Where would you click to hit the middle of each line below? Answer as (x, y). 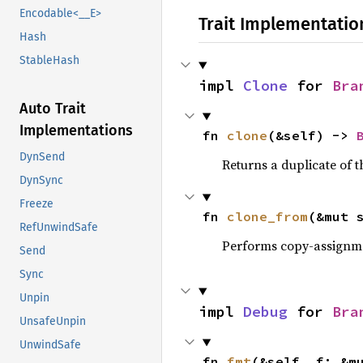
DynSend (42, 157)
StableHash (49, 61)
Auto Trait (53, 109)
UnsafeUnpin (53, 322)
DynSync (41, 181)
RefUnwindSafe (59, 228)
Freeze (36, 204)
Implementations (76, 131)
